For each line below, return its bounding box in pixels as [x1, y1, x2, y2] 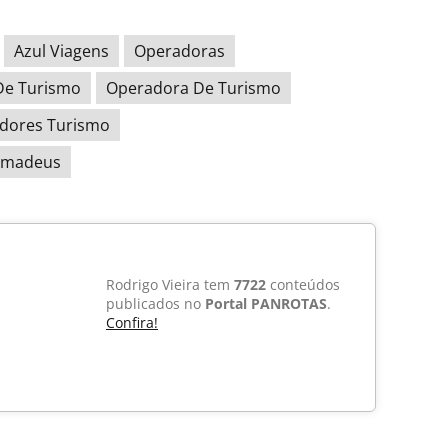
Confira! [106, 313, 158, 333]
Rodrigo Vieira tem [106, 275, 234, 295]
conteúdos [266, 275, 340, 295]
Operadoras [134, 40, 225, 63]
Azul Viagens [14, 40, 109, 63]
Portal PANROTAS [205, 294, 327, 314]
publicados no [106, 294, 205, 314]
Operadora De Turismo [106, 77, 281, 100]
